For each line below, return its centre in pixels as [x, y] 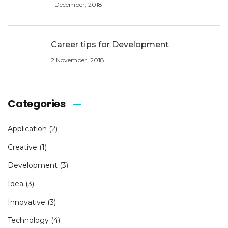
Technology [28, 220]
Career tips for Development [110, 44]
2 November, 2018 [78, 60]
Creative [22, 147]
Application [27, 129]
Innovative [26, 202]
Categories [37, 104]
